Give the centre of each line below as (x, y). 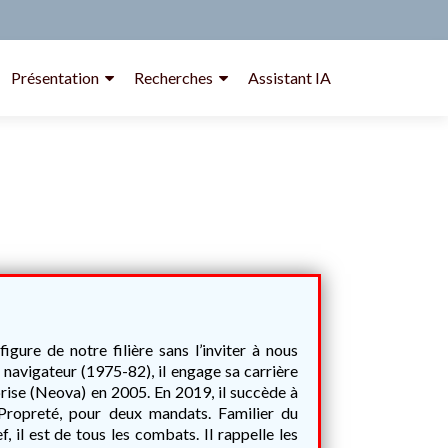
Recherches (173, 77)
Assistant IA (289, 77)
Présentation (55, 77)
